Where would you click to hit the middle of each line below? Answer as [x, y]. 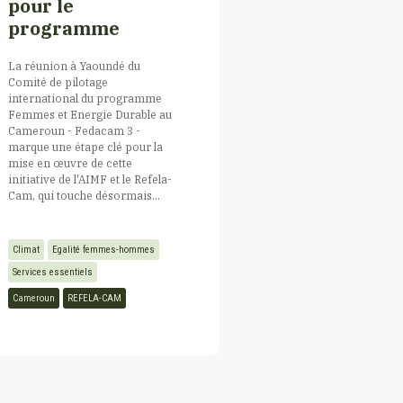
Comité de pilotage [58, 81]
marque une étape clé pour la [85, 146]
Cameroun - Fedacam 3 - [74, 130]
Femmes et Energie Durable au [90, 114]
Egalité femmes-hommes [103, 249]
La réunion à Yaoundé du [74, 65]
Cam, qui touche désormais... [84, 195]
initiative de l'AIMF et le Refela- [90, 179]
